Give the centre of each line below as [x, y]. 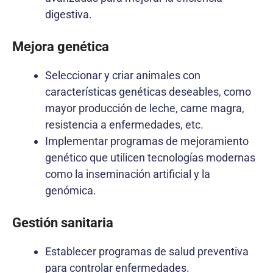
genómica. [71, 190]
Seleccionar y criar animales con [123, 75]
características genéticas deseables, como [148, 91]
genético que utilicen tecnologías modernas [150, 157]
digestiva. [69, 14]
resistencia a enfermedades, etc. [124, 124]
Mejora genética [61, 46]
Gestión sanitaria [63, 222]
